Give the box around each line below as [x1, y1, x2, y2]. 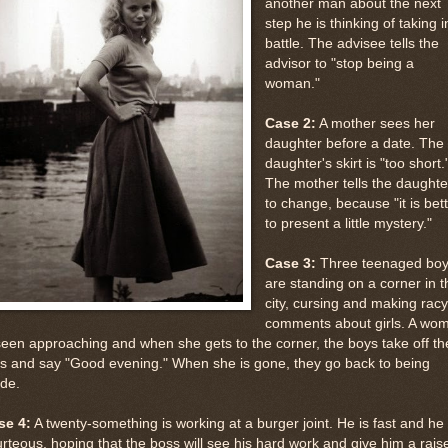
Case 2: [264, 115, 316, 131]
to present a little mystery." [264, 215, 432, 231]
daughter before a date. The [264, 135, 444, 151]
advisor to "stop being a [264, 55, 414, 71]
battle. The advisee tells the [264, 35, 439, 51]
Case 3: [264, 255, 316, 271]
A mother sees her [315, 115, 435, 131]
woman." [264, 75, 320, 91]
